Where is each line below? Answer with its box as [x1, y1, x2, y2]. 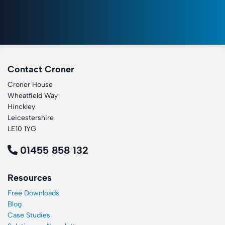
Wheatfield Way [8, 91, 58, 100]
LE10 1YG [8, 125, 36, 133]
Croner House [8, 80, 53, 89]
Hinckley [8, 102, 35, 111]
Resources [8, 172, 52, 183]
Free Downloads [8, 189, 59, 197]
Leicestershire [8, 114, 54, 122]
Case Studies [8, 211, 50, 219]
